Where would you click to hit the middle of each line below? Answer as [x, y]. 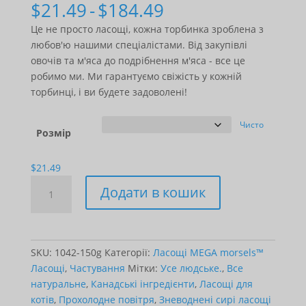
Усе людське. [191, 268]
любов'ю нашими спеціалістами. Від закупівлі [139, 45]
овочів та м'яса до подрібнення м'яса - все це [138, 61]
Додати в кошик [153, 193]
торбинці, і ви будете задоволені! [109, 92]
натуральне [58, 284]
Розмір [54, 133]
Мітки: [144, 268]
